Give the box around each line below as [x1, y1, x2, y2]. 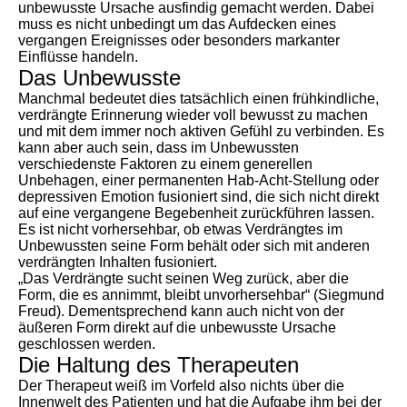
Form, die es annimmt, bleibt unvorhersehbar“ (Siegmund [18, 287, 384, 303]
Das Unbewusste [18, 65, 181, 90]
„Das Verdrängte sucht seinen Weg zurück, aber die [18, 271, 349, 286]
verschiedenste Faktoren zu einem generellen [18, 156, 313, 172]
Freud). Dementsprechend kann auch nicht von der [18, 303, 344, 319]
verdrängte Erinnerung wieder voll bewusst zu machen [18, 107, 368, 123]
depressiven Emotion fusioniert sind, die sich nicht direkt [18, 189, 379, 204]
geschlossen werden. [18, 336, 159, 352]
